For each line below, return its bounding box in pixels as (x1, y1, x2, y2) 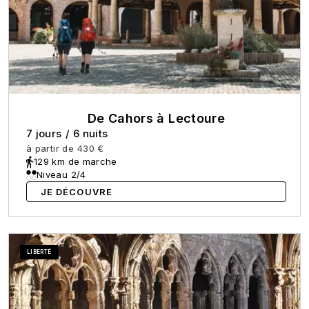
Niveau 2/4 (37, 169, 86, 181)
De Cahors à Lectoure (87, 111, 226, 126)
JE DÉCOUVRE (41, 186, 112, 198)
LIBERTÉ (27, 248, 52, 256)
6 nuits (72, 127, 108, 141)
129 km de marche (34, 156, 117, 168)
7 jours (26, 127, 62, 141)
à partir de (26, 143, 74, 154)
